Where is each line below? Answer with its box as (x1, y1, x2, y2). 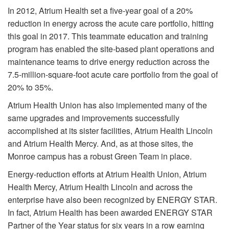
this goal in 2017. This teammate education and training (8, 30, 208, 42)
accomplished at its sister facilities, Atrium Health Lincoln (8, 124, 213, 136)
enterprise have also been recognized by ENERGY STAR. (8, 193, 217, 205)
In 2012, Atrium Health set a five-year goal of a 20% (8, 4, 193, 16)
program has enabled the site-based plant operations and (8, 42, 214, 55)
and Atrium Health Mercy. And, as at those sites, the (8, 137, 193, 149)
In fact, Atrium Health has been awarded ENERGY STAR (8, 206, 213, 218)
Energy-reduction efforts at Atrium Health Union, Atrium (8, 168, 207, 180)
